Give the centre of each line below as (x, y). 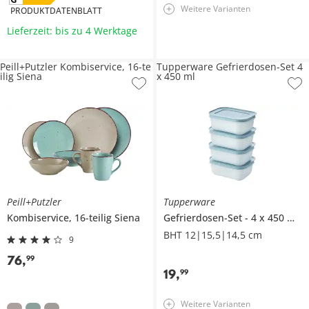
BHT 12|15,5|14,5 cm (212, 235)
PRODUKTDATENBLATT (56, 10)
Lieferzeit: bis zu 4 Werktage (72, 30)
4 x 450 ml (269, 217)
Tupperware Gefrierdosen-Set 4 (229, 66)
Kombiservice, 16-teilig (61, 217)
